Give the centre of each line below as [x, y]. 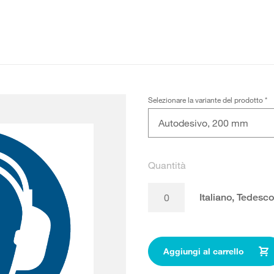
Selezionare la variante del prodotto [206, 100]
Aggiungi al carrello [203, 251]
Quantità [167, 165]
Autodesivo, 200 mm [203, 123]
